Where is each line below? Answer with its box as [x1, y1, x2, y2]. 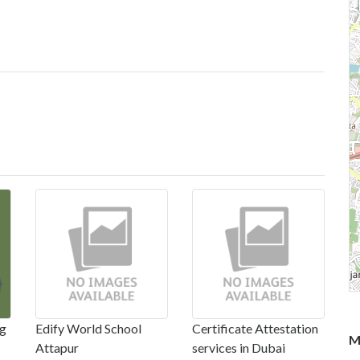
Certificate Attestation [192, 320, 318, 336]
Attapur [35, 339, 79, 355]
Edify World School [35, 320, 141, 336]
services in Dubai [192, 339, 285, 355]
